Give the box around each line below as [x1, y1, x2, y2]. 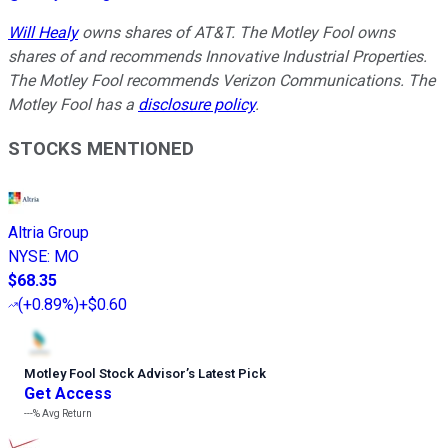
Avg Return [40, 408, 92, 420]
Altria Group [8, 223, 89, 243]
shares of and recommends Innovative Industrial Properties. [8, 46, 427, 66]
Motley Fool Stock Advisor [24, 366, 186, 382]
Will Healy [8, 22, 78, 42]
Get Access [24, 384, 112, 404]
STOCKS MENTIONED [8, 138, 194, 161]
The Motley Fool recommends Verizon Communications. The [8, 70, 435, 90]
